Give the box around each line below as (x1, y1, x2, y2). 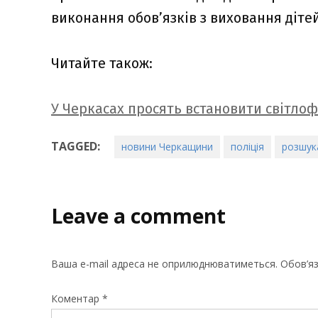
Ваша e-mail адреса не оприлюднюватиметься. (51, 257, 278, 271)
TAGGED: (51, 138, 100, 155)
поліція (231, 140, 264, 154)
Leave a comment (51, 202, 226, 230)
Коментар (51, 292, 102, 306)
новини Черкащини (121, 140, 213, 154)
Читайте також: (51, 55, 153, 72)
